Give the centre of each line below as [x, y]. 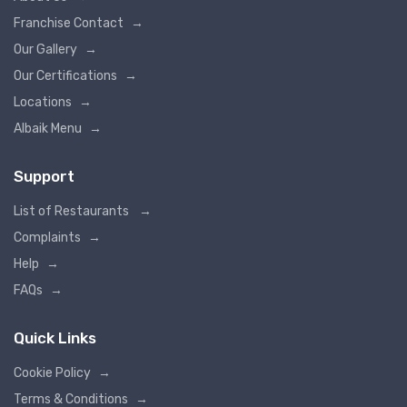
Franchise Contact [69, 23]
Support [44, 176]
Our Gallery [45, 49]
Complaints [47, 237]
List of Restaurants [73, 211]
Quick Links [55, 338]
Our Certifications [65, 75]
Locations [43, 102]
